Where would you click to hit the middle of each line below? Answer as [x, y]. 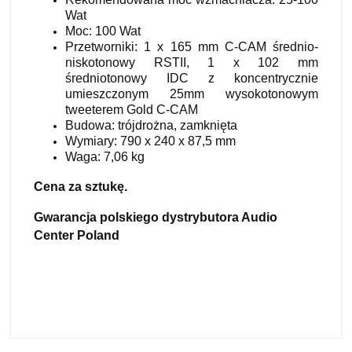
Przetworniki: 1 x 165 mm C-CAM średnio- [192, 46]
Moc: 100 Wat [104, 31]
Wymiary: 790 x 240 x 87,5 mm [150, 141]
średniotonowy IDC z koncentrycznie [192, 78]
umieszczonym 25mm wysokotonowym [192, 93]
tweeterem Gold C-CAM [132, 109]
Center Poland [77, 235]
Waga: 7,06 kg [105, 156]
